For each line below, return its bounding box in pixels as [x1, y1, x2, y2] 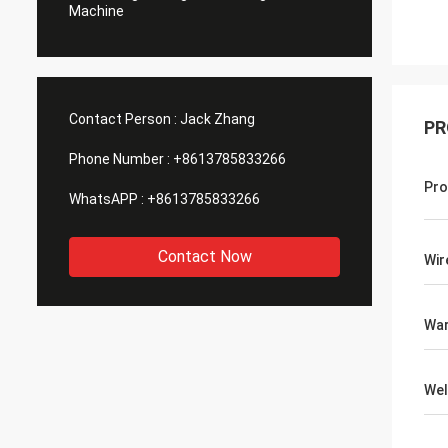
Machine [69, 3, 124, 19]
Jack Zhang [180, 111, 255, 127]
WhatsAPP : [69, 191, 144, 207]
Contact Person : [69, 111, 177, 127]
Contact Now [157, 247, 252, 266]
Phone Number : [69, 151, 170, 167]
